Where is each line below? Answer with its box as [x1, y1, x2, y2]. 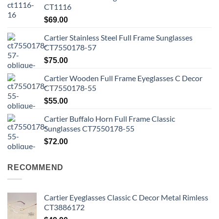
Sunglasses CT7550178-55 [44, 124, 134, 133]
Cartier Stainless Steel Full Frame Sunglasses [44, 33, 193, 43]
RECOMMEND [7, 163, 64, 172]
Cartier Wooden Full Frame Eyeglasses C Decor [44, 73, 202, 83]
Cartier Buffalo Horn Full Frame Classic [44, 114, 175, 124]
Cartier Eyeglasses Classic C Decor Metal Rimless [44, 192, 208, 202]
